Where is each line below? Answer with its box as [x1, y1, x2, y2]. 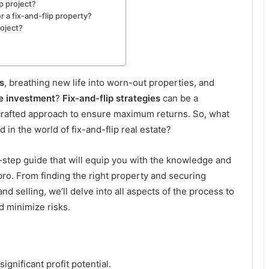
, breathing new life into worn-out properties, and [4, 77, 214, 89]
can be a [160, 92, 198, 104]
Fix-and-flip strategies [62, 92, 160, 104]
